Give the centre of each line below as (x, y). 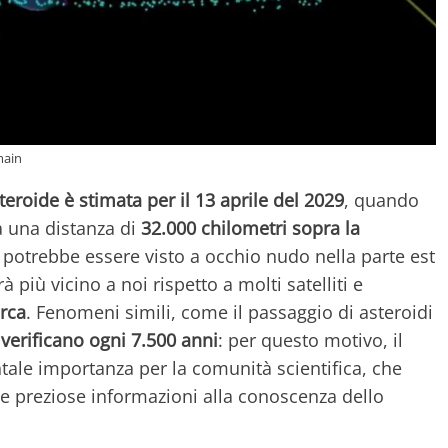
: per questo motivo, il (310, 339)
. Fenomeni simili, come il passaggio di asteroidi (229, 311)
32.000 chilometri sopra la (250, 227)
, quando (381, 199)
